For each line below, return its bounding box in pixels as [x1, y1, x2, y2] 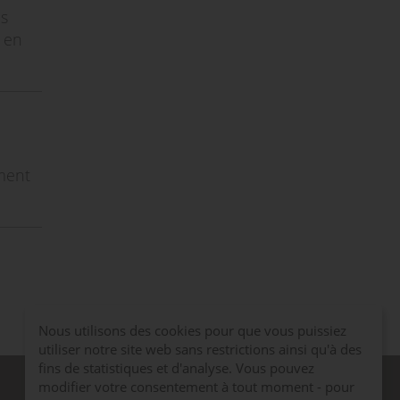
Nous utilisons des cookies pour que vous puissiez [38, 321, 346, 340]
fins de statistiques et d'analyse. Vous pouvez [38, 359, 314, 378]
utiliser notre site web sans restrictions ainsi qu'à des [38, 340, 362, 359]
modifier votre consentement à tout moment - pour [38, 378, 354, 396]
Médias [62, 377, 110, 395]
